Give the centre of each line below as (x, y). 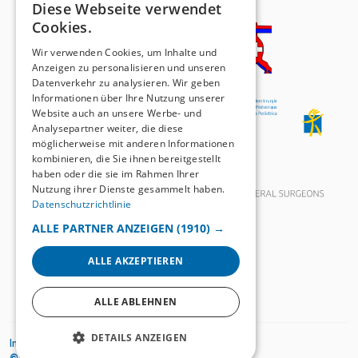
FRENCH (224, 40)
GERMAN (225, 13)
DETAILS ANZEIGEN (139, 338)
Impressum (37, 343)
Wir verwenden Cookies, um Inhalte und (125, 52)
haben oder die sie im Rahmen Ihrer (116, 174)
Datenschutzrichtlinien (122, 343)
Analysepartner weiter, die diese (108, 128)
